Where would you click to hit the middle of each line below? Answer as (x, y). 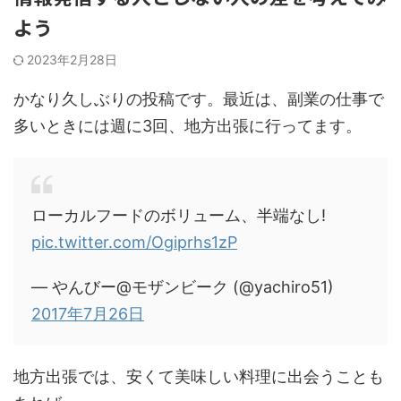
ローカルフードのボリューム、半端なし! (179, 216)
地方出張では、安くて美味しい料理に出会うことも (199, 377)
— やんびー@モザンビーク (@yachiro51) (183, 287)
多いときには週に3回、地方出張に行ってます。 (188, 126)
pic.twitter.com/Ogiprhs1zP (134, 243)
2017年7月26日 (88, 314)
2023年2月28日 (72, 60)
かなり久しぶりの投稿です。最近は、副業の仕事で (199, 99)
